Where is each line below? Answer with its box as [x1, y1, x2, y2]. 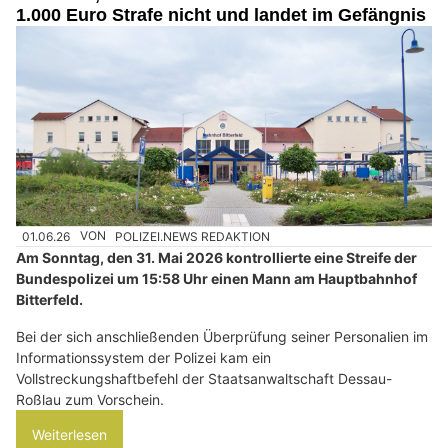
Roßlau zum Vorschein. [16, 390, 164, 408]
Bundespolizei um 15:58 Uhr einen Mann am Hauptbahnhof [16, 269, 417, 287]
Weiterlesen [32, 425, 107, 443]
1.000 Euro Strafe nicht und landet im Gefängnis [16, 5, 426, 26]
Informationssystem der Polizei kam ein [16, 348, 271, 366]
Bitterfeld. [16, 290, 83, 308]
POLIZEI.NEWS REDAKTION [115, 228, 271, 244]
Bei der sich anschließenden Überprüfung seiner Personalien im [16, 327, 428, 345]
